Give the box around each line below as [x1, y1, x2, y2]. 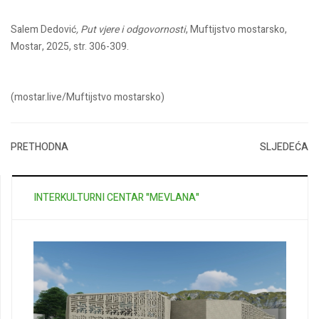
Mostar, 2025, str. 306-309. [11, 39, 129, 55]
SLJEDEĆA [260, 140, 308, 155]
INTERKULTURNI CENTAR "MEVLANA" [33, 189, 199, 205]
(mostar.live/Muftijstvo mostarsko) [11, 90, 164, 105]
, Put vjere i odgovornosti [76, 22, 186, 38]
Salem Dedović [11, 22, 76, 38]
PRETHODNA [11, 140, 68, 155]
